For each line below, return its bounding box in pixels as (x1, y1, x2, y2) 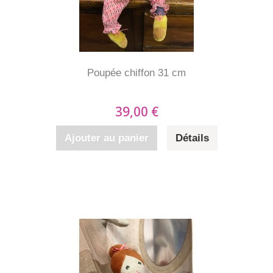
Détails (175, 132, 209, 144)
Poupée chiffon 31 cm (87, 67, 186, 79)
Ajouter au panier (64, 132, 149, 144)
